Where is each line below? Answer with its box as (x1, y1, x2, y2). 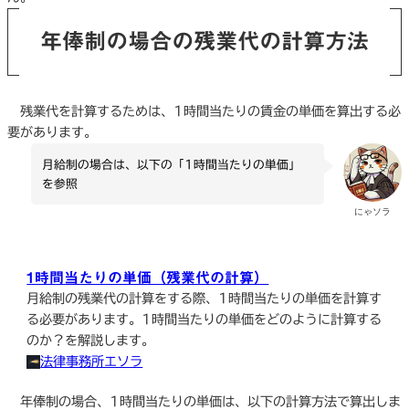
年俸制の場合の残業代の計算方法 (40, 29, 369, 53)
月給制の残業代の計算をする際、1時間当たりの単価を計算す (26, 291, 383, 305)
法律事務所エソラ (40, 354, 143, 368)
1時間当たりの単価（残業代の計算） (26, 269, 269, 285)
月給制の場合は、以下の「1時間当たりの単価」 (42, 158, 301, 171)
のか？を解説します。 (26, 333, 155, 347)
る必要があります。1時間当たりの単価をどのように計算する (26, 312, 383, 326)
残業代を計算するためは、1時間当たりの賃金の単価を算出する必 (7, 104, 401, 118)
